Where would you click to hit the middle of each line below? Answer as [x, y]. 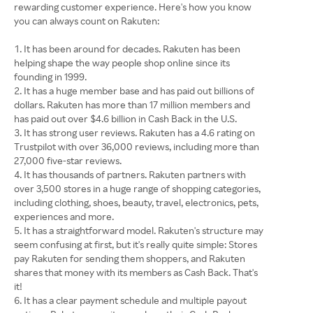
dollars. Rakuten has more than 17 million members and [132, 105]
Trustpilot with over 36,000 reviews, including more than [137, 147]
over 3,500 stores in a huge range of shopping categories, [137, 189]
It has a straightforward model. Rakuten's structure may [144, 231]
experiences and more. [64, 217]
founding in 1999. [50, 77]
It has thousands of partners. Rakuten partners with [135, 175]
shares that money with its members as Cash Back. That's [136, 272]
